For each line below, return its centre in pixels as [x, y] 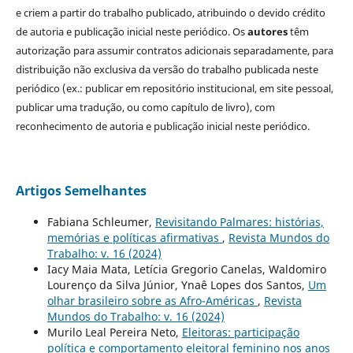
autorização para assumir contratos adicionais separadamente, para [174, 51]
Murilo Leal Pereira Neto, [114, 333]
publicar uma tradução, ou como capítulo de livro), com [145, 108]
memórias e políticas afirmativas [134, 238]
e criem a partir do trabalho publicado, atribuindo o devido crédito [170, 13]
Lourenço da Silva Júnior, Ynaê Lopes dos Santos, [177, 285]
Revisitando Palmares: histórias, [239, 222]
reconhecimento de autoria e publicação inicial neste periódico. [162, 126]
